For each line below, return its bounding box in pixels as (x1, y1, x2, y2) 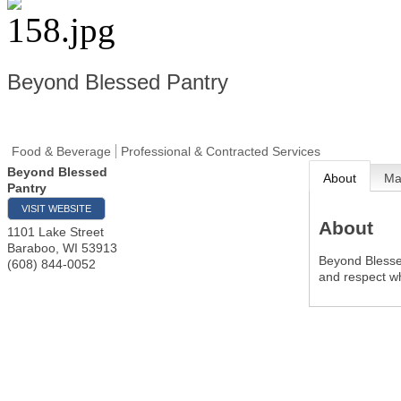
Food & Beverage (12, 144, 111, 158)
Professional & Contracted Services (121, 144, 320, 158)
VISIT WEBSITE (21, 203, 91, 214)
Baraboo (7, 241, 55, 255)
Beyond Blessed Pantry (7, 70, 228, 94)
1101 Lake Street (7, 225, 104, 239)
